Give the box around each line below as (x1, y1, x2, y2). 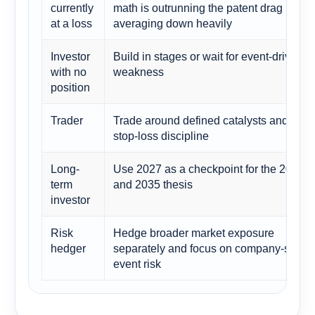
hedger (51, 241, 86, 255)
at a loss (51, 16, 92, 30)
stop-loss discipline (113, 129, 209, 142)
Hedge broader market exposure (113, 226, 274, 239)
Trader (51, 113, 83, 127)
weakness (113, 65, 164, 78)
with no (51, 65, 86, 78)
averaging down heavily (113, 16, 232, 30)
